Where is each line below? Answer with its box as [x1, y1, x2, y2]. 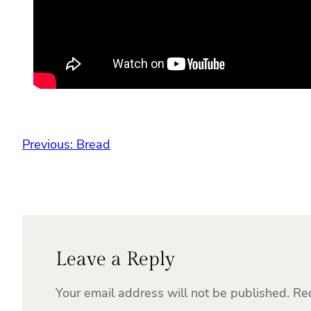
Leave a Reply [56, 248, 175, 271]
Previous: [22, 136, 73, 153]
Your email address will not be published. [56, 285, 289, 302]
